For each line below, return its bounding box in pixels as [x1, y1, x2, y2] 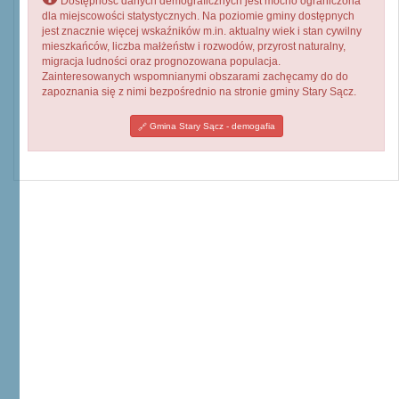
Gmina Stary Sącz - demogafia [146, 121, 275, 131]
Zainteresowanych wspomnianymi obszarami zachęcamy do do [42, 70, 348, 83]
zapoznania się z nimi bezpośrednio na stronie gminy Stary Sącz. [42, 85, 356, 98]
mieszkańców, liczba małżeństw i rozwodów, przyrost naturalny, [42, 40, 346, 53]
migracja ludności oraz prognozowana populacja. [42, 55, 281, 68]
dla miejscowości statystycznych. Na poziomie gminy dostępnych [42, 10, 354, 22]
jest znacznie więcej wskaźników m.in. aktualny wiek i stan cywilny [42, 25, 362, 37]
